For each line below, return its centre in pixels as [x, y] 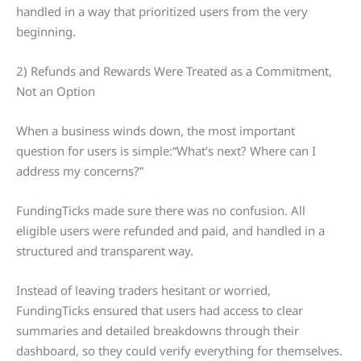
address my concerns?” [80, 171]
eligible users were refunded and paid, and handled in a [170, 231]
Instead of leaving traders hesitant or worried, [143, 290]
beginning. [46, 32]
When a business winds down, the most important [156, 131]
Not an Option [56, 91]
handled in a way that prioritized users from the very [162, 12]
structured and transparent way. [105, 251]
